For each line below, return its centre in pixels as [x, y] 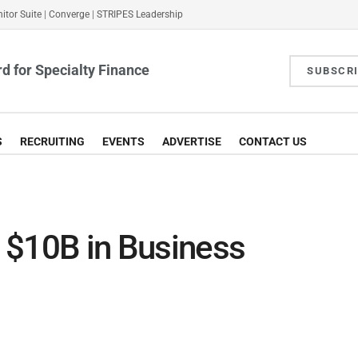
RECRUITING [52, 141]
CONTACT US [273, 141]
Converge [69, 14]
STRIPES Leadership [140, 14]
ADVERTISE [192, 141]
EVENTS [123, 141]
